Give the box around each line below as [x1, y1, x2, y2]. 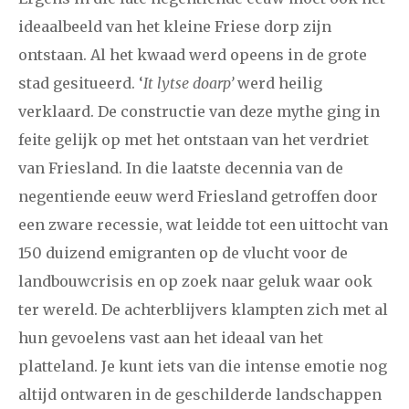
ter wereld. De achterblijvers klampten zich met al [18, 299, 388, 319]
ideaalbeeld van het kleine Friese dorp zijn [18, 16, 331, 36]
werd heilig [234, 73, 322, 92]
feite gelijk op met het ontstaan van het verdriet [18, 130, 369, 149]
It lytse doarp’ [143, 73, 234, 92]
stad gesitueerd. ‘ [18, 73, 143, 92]
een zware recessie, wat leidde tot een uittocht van [18, 215, 388, 234]
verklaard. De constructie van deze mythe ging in [18, 101, 380, 121]
